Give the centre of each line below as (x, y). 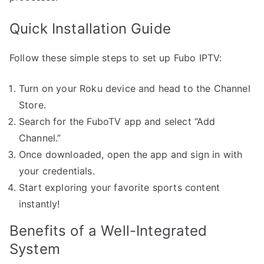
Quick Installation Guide (90, 28)
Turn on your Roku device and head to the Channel (135, 88)
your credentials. (57, 171)
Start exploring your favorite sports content (120, 187)
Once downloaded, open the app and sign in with (131, 154)
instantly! (39, 204)
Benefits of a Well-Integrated (108, 230)
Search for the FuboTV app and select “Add (117, 121)
